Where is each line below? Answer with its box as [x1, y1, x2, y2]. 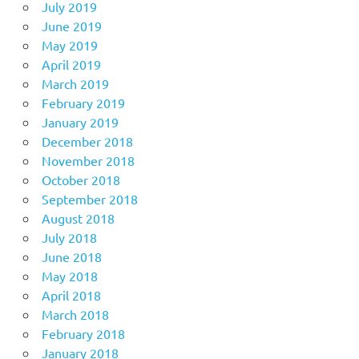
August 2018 [41, 210, 115, 227]
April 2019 [41, 56, 101, 73]
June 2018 [41, 248, 102, 265]
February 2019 [41, 95, 125, 111]
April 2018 [41, 287, 101, 304]
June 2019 [41, 18, 102, 34]
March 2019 [41, 75, 109, 92]
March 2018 [41, 306, 109, 323]
